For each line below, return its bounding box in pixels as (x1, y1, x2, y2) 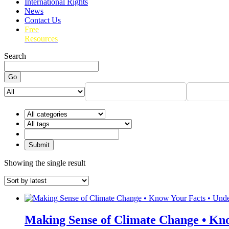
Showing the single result (4, 158, 85, 168)
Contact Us (25, 16, 61, 25)
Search (4, 52, 26, 61)
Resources (25, 34, 58, 43)
